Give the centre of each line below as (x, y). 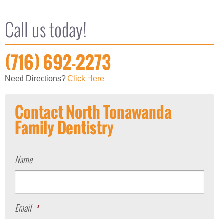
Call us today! (46, 29)
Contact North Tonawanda (93, 111)
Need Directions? (36, 78)
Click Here (86, 78)
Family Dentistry (64, 127)
